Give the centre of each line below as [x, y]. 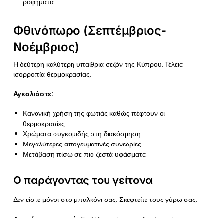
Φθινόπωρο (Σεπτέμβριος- [90, 30]
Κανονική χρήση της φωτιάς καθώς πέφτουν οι [94, 114]
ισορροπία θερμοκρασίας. [52, 74]
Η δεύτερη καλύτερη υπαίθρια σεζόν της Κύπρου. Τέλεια [98, 64]
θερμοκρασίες [44, 124]
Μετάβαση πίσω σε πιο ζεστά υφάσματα [84, 154]
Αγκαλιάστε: [33, 94]
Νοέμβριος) [46, 47]
